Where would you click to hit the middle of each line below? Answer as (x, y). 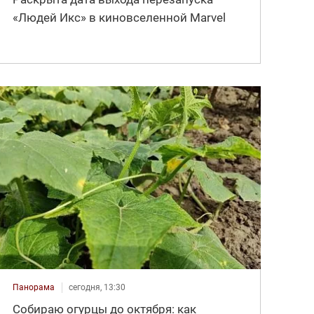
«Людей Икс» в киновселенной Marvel (120, 17)
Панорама (34, 287)
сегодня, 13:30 (97, 287)
